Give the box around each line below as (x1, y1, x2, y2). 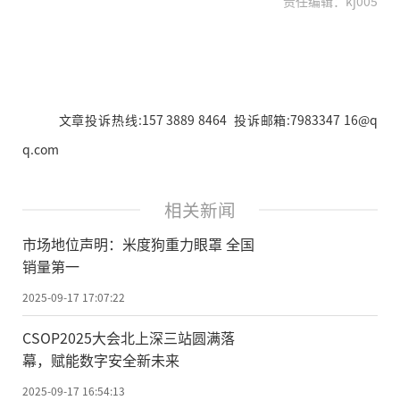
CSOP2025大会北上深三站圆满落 (22, 326, 235, 348)
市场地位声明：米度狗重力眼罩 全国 (22, 232, 254, 254)
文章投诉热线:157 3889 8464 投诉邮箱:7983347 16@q (58, 111, 378, 129)
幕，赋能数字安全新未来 (22, 348, 179, 371)
